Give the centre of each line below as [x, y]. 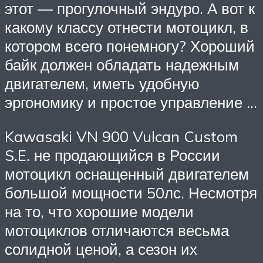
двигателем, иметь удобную [102, 84]
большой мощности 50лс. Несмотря [131, 193]
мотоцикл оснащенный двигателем [127, 174]
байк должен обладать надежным [122, 65]
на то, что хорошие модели [99, 212]
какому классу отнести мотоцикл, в [127, 27]
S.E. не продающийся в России [112, 155]
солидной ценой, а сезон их [101, 249]
